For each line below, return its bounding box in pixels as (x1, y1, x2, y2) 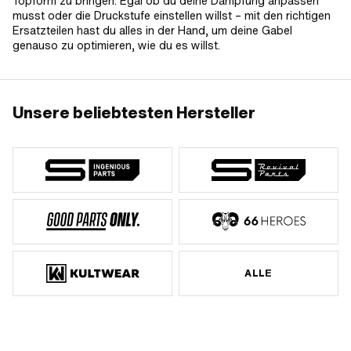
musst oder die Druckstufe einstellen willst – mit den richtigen (13, 7, 331, 24)
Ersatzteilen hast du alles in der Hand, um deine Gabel (13, 22, 292, 38)
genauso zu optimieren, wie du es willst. (13, 37, 220, 53)
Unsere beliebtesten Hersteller (13, 101, 255, 124)
